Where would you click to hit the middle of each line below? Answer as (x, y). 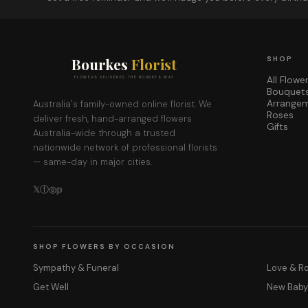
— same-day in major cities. (92, 162)
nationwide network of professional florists (125, 147)
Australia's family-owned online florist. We (122, 104)
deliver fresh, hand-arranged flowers (112, 119)
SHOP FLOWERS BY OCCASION (104, 246)
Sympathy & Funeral (76, 268)
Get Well (51, 287)
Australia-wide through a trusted (104, 133)
